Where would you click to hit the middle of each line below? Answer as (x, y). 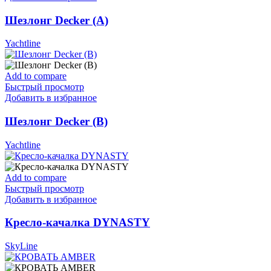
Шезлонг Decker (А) (57, 20)
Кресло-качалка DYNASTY (77, 223)
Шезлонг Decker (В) (56, 122)
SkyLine (21, 246)
